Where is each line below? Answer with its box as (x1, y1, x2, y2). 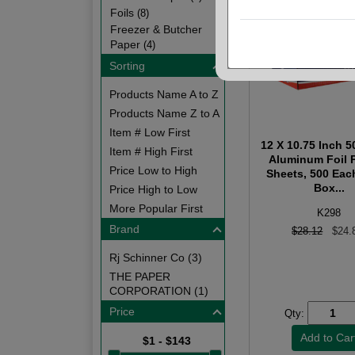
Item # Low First (109, 126, 190, 139)
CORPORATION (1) (109, 284, 208, 297)
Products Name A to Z (109, 88, 219, 101)
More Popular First (109, 202, 203, 215)
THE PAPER (109, 270, 170, 283)
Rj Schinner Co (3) (109, 251, 202, 264)
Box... (313, 181, 345, 194)
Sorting (109, 59, 145, 72)
